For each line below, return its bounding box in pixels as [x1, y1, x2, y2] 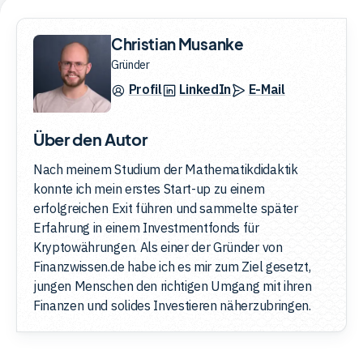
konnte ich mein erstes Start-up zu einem [33, 180, 265, 197]
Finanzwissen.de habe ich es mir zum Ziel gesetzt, [33, 258, 311, 275]
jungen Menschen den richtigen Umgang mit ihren [33, 277, 312, 294]
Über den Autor [33, 128, 147, 149]
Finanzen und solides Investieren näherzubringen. [33, 297, 311, 314]
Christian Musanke [111, 33, 244, 53]
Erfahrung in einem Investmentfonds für [33, 219, 259, 236]
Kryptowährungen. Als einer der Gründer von [33, 238, 283, 255]
